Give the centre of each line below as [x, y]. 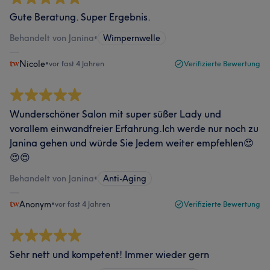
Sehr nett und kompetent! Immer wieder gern [109, 254]
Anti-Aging [125, 178]
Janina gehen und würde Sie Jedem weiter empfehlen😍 [132, 143]
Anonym [35, 204]
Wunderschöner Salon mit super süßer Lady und [115, 114]
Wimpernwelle [132, 38]
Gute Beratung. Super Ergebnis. [80, 17]
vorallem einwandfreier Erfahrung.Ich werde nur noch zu [134, 128]
